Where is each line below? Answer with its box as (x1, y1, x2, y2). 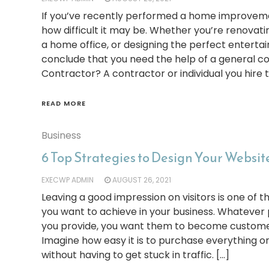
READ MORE (41, 98, 86, 108)
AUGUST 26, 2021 (112, 175, 171, 185)
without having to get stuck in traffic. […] (41, 248, 229, 262)
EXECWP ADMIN (41, 175, 94, 185)
